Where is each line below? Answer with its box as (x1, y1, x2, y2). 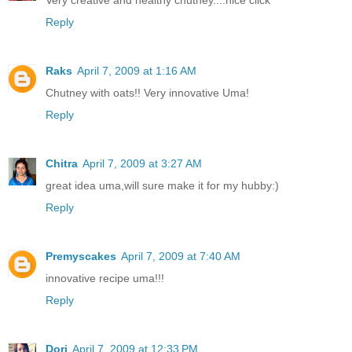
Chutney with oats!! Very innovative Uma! (46, 86, 249, 99)
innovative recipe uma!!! (46, 271, 164, 284)
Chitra (46, 156, 78, 170)
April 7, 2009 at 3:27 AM (82, 156, 202, 170)
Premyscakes (46, 249, 116, 262)
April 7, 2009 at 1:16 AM (77, 64, 196, 77)
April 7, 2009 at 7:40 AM (121, 249, 240, 262)
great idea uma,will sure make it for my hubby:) (46, 178, 279, 192)
